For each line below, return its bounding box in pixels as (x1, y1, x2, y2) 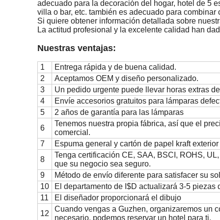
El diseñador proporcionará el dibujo (55, 193, 181, 202)
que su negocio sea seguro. (55, 160, 151, 168)
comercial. (55, 128, 90, 137)
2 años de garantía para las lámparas (55, 108, 184, 116)
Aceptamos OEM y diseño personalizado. (55, 74, 198, 82)
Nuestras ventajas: (37, 43, 116, 53)
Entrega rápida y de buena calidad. (55, 63, 176, 71)
